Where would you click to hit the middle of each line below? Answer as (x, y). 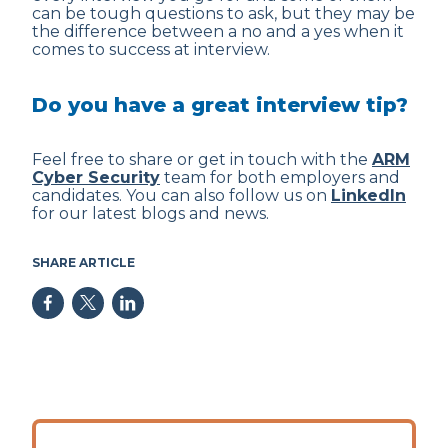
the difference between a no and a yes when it (218, 31)
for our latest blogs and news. (150, 213)
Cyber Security (96, 177)
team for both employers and (280, 177)
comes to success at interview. (151, 49)
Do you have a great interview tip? (220, 105)
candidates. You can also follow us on (181, 195)
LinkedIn (368, 195)
